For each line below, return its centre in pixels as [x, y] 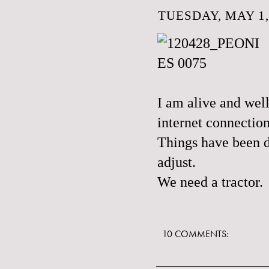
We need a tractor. [210, 182]
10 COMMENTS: [195, 234]
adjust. [177, 162]
